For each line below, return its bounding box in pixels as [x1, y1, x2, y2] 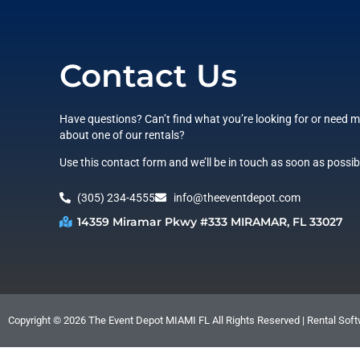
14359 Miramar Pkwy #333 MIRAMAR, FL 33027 [77, 214, 344, 229]
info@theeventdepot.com [173, 190, 301, 204]
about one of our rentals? [59, 128, 185, 141]
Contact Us [59, 55, 237, 95]
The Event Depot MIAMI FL [86, 313, 210, 326]
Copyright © [8, 313, 63, 326]
